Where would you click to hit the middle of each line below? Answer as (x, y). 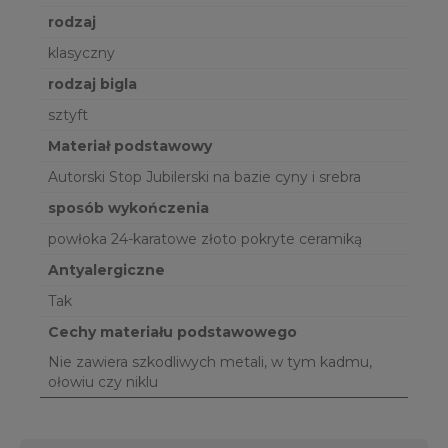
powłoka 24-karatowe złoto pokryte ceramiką (205, 239)
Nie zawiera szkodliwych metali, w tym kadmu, (210, 362)
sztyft (68, 115)
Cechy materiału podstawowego (172, 332)
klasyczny (81, 53)
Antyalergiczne (106, 270)
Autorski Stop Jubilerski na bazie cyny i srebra (204, 177)
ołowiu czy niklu (103, 382)
